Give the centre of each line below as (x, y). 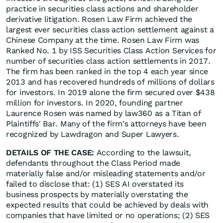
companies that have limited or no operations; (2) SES (108, 216)
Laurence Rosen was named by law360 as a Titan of (104, 113)
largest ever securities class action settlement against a (110, 30)
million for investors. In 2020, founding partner (95, 103)
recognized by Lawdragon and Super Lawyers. (93, 134)
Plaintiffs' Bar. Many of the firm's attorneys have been (106, 124)
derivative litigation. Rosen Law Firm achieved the (99, 19)
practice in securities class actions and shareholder (102, 9)
